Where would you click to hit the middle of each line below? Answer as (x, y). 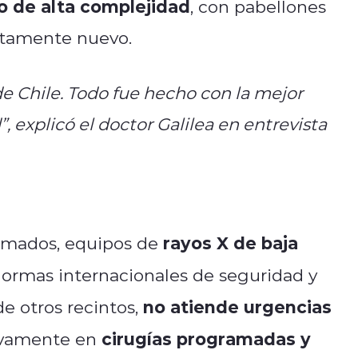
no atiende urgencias (237, 306)
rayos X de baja (231, 242)
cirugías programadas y (206, 338)
